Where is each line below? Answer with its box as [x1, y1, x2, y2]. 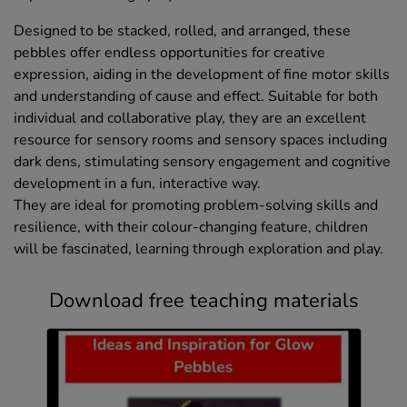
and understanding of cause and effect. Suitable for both [14, 86, 378, 107]
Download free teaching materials [48, 287, 359, 315]
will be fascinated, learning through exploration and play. [14, 239, 383, 260]
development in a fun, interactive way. [14, 174, 261, 194]
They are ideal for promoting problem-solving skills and [14, 195, 378, 216]
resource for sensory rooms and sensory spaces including [14, 130, 387, 151]
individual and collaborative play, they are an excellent [14, 108, 366, 129]
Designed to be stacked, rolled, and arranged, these [14, 21, 351, 42]
